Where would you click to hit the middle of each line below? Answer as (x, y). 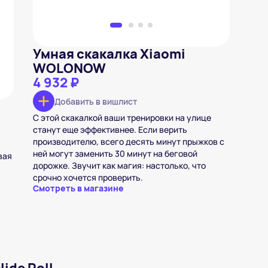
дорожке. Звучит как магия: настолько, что (119, 165)
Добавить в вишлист (95, 101)
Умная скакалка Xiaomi (109, 54)
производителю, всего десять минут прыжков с (128, 141)
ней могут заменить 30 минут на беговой (115, 153)
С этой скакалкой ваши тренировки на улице (122, 118)
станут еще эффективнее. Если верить (110, 130)
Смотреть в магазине (78, 188)
